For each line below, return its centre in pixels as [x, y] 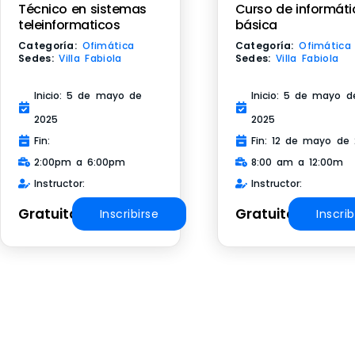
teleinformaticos [69, 25]
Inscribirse [129, 214]
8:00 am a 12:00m [297, 162]
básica [256, 25]
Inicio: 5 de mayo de [88, 95]
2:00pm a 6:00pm [80, 162]
